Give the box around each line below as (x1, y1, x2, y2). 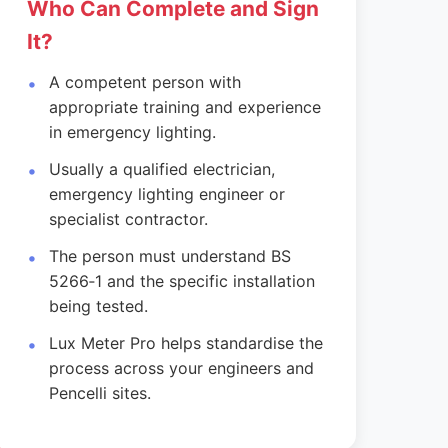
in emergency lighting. (49, 122, 217, 142)
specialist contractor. (49, 209, 209, 229)
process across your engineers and (49, 358, 315, 378)
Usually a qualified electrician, (49, 159, 276, 179)
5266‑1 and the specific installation (49, 271, 316, 291)
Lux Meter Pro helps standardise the (49, 333, 324, 353)
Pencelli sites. (49, 383, 152, 403)
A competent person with (49, 72, 242, 92)
